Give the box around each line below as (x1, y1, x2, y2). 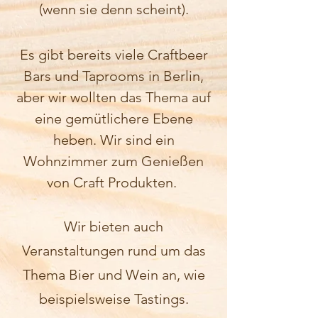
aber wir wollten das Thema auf (16, 89, 211, 106)
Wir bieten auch (64, 218, 163, 235)
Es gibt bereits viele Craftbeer (19, 46, 208, 63)
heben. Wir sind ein (53, 131, 175, 148)
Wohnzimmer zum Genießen (23, 153, 204, 170)
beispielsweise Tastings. (38, 290, 189, 307)
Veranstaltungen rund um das (21, 242, 206, 259)
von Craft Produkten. (47, 174, 180, 191)
